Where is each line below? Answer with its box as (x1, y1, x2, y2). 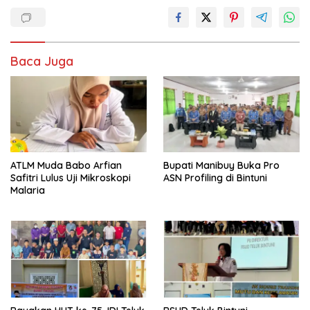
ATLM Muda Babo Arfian (10, 159, 122, 172)
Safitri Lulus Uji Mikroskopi (10, 172, 131, 185)
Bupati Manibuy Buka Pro (163, 159, 280, 172)
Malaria (10, 184, 45, 197)
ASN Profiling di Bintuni (163, 172, 267, 185)
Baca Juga (10, 53, 73, 69)
